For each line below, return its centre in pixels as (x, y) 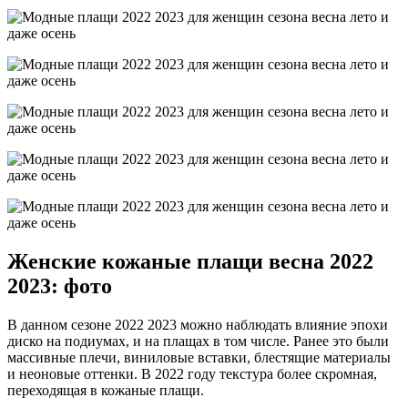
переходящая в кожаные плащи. (106, 390)
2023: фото (60, 286)
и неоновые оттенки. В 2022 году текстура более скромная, (192, 373)
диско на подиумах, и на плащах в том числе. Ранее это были (198, 341)
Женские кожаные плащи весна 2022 (190, 261)
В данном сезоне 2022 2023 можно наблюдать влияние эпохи (198, 324)
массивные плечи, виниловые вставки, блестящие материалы (199, 357)
